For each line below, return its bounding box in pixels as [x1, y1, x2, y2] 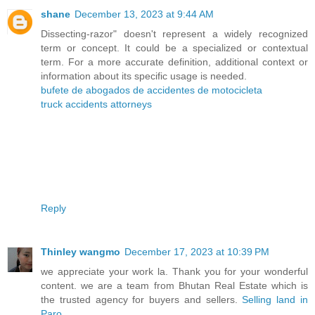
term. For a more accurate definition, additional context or [41, 56, 308, 67]
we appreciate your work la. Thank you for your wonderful [41, 265, 308, 277]
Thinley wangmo [41, 245, 120, 257]
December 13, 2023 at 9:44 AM [75, 8, 214, 20]
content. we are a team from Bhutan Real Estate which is [41, 279, 308, 291]
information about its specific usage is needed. [41, 70, 247, 82]
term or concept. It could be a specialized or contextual [41, 41, 308, 53]
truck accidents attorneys [41, 98, 152, 110]
